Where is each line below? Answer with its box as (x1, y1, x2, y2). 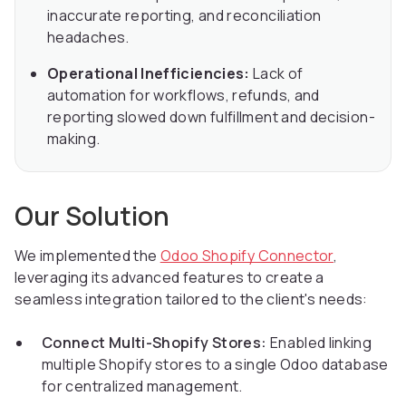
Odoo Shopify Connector (159, 246, 333, 266)
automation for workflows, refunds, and (47, 85, 320, 106)
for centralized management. (42, 376, 243, 397)
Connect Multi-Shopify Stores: (42, 333, 267, 353)
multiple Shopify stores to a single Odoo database (42, 354, 389, 375)
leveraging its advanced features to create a (14, 267, 324, 288)
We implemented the (14, 246, 160, 266)
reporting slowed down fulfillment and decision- (47, 107, 375, 128)
